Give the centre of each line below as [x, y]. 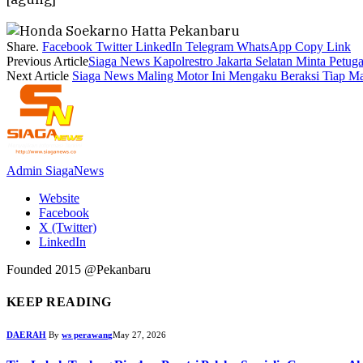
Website [59, 199]
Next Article [39, 76]
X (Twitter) [68, 228]
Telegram [209, 47]
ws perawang [88, 334]
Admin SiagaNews [55, 171]
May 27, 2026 [140, 334]
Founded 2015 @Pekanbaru [79, 270]
